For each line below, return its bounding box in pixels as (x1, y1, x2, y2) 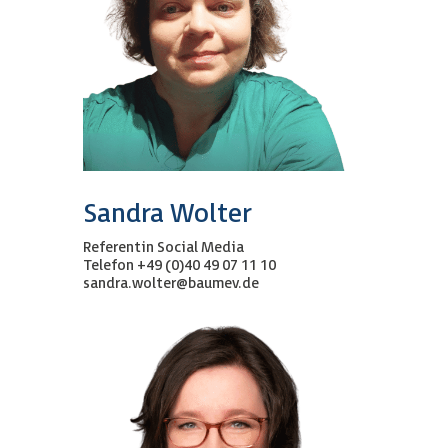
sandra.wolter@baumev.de (82, 274, 259, 292)
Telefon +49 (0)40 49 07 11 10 (82, 256, 276, 274)
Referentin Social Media (82, 238, 244, 256)
